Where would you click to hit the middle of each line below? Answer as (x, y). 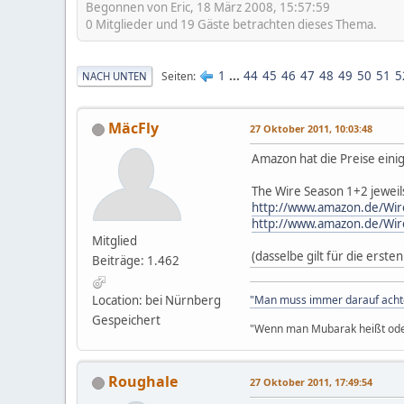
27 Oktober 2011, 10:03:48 (311, 129)
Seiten (177, 76)
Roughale (143, 382)
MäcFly (133, 129)
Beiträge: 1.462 (136, 261)
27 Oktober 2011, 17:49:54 (311, 382)
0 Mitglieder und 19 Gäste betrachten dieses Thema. (231, 24)
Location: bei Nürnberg (156, 301)
